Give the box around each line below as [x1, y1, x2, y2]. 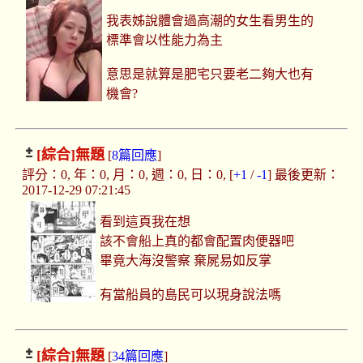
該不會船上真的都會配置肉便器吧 [100, 234, 295, 249]
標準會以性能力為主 [106, 33, 224, 48]
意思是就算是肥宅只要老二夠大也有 [106, 67, 314, 82]
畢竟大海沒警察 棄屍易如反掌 [100, 254, 272, 268]
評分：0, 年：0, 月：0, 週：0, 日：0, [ [21, 168, 233, 182]
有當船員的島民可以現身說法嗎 [100, 288, 282, 302]
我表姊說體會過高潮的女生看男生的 [106, 14, 314, 28]
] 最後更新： [267, 168, 340, 182]
